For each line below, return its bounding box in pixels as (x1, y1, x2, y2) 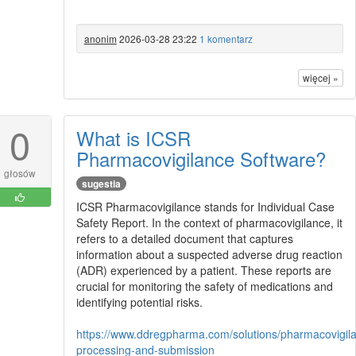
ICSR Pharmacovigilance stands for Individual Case (75, 198, 335, 215)
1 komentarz (199, 31, 253, 45)
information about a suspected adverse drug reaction (75, 246, 342, 262)
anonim (83, 31, 117, 45)
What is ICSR (75, 123, 191, 152)
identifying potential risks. (75, 293, 203, 310)
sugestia (81, 176, 121, 191)
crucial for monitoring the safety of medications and (75, 277, 333, 294)
